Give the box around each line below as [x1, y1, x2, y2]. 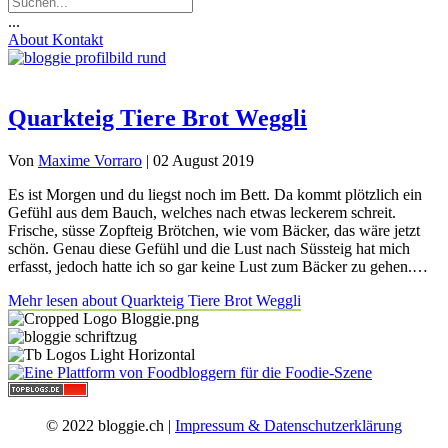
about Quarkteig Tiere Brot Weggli [78, 291, 301, 309]
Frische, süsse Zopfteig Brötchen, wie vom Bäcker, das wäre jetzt [8, 221, 420, 239]
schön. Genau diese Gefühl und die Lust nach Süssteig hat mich [8, 239, 410, 257]
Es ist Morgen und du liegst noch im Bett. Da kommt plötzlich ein [8, 185, 422, 203]
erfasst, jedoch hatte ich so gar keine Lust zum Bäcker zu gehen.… [8, 257, 428, 275]
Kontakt [52, 31, 103, 48]
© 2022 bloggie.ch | [46, 416, 175, 434]
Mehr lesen [8, 291, 78, 309]
